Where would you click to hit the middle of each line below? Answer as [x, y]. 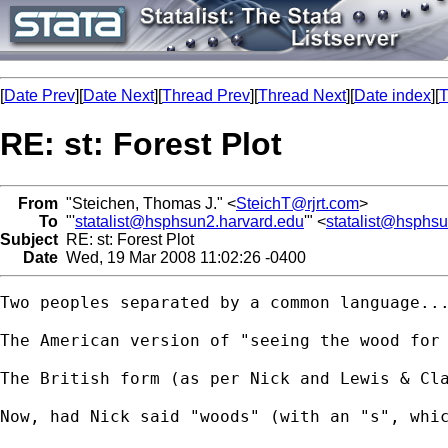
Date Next [118, 95]
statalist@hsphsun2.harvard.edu [189, 221]
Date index [392, 95]
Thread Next [302, 95]
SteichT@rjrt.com [297, 203]
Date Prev [39, 95]
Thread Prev [206, 95]
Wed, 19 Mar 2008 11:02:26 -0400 [182, 257]
